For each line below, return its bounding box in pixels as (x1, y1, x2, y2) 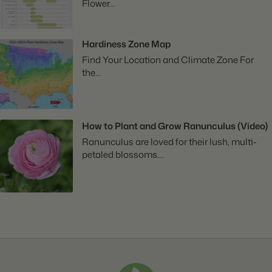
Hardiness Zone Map (82, 37, 171, 50)
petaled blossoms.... (82, 148, 165, 161)
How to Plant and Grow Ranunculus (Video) (82, 119, 268, 132)
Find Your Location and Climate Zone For (82, 53, 254, 66)
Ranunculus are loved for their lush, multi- (82, 135, 257, 148)
